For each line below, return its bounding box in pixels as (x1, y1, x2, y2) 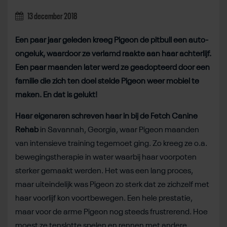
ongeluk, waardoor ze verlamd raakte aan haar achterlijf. (15, 50, 211, 58)
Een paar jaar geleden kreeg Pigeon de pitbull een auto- (15, 36, 208, 45)
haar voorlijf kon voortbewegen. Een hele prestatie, (15, 194, 193, 203)
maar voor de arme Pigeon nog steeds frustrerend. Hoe (15, 208, 208, 216)
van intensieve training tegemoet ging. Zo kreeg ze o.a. (15, 139, 207, 148)
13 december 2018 (26, 12, 77, 21)
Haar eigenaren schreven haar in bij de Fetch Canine (15, 112, 198, 121)
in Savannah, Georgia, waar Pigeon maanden (39, 126, 199, 134)
